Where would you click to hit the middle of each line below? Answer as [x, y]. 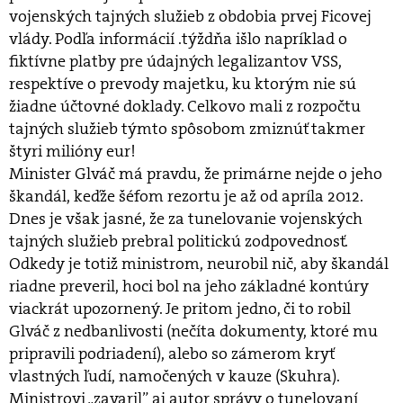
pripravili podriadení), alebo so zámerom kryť [172, 354]
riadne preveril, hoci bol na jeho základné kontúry [189, 286]
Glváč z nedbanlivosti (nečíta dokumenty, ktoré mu [193, 331]
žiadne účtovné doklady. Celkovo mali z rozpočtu [185, 106]
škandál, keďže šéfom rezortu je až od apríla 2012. [186, 196]
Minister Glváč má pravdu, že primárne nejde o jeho [196, 174]
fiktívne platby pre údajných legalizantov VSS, [175, 61]
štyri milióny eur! [72, 151]
